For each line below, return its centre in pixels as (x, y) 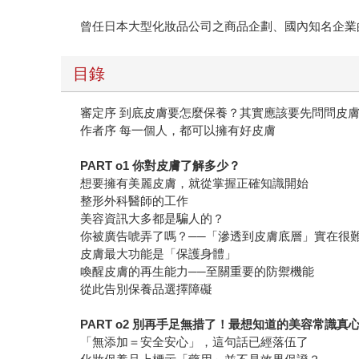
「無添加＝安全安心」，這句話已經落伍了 (195, 342)
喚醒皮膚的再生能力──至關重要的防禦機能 (198, 272)
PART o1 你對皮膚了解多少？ (161, 166)
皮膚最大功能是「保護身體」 (159, 254)
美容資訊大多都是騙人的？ (153, 219)
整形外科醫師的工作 (135, 201)
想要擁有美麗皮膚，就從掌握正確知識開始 (195, 184)
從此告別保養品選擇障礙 (147, 289)
